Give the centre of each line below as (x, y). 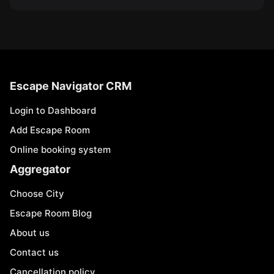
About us (30, 233)
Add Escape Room (50, 130)
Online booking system (60, 150)
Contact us (34, 252)
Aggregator (40, 169)
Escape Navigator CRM (71, 86)
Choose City (37, 194)
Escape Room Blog (51, 213)
